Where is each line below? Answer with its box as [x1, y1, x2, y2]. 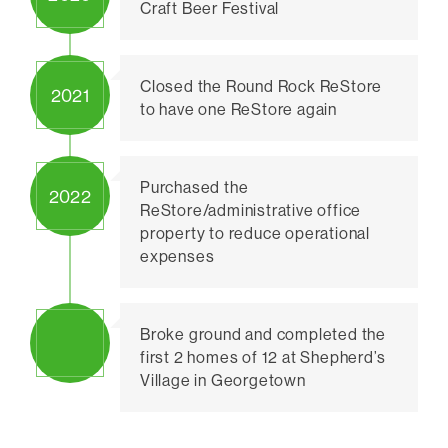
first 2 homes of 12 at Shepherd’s [140, 347, 386, 368]
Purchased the [140, 177, 249, 198]
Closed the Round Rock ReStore [140, 76, 383, 97]
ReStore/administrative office [140, 200, 362, 221]
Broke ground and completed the [140, 324, 387, 345]
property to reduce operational [140, 223, 371, 244]
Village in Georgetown [140, 370, 306, 391]
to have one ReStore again [140, 99, 338, 120]
